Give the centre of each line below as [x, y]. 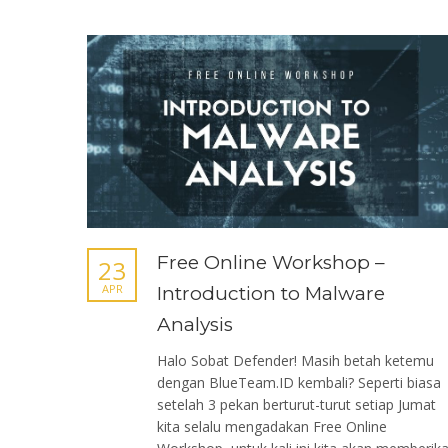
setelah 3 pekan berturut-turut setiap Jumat [296, 404]
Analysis [195, 324]
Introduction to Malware [271, 293]
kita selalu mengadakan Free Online [272, 426]
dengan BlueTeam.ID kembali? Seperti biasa [299, 382]
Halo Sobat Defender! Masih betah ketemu [295, 360]
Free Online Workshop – [271, 262]
